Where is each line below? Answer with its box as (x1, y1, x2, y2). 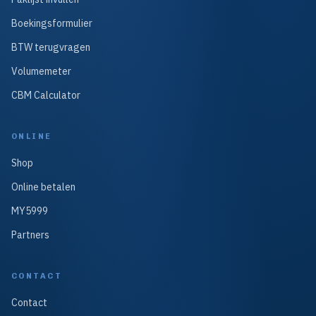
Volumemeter (11, 65, 71, 78)
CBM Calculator (11, 89, 80, 102)
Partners (11, 229, 49, 241)
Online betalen (11, 181, 75, 193)
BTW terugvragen (11, 41, 90, 54)
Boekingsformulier (11, 17, 92, 30)
